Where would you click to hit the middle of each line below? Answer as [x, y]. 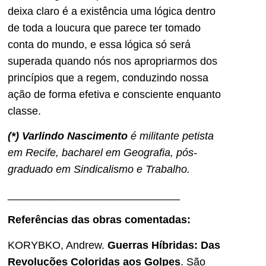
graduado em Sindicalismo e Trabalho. [99, 170]
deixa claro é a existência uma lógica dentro [112, 12]
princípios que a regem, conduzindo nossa [108, 78]
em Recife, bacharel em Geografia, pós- [102, 153]
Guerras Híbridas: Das [164, 245]
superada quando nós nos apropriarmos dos [113, 61]
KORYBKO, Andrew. [58, 245]
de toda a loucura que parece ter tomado [104, 28]
